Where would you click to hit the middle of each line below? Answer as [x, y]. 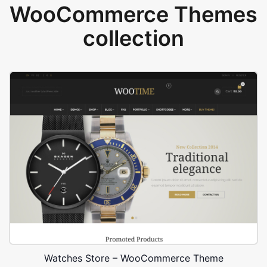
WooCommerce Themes [133, 14]
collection [133, 38]
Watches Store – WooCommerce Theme [133, 258]
